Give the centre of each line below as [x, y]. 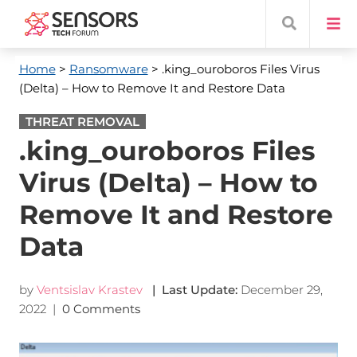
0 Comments [102, 309]
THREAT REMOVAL [82, 122]
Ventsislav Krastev [89, 290]
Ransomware [108, 69]
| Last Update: [191, 290]
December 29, [281, 290]
